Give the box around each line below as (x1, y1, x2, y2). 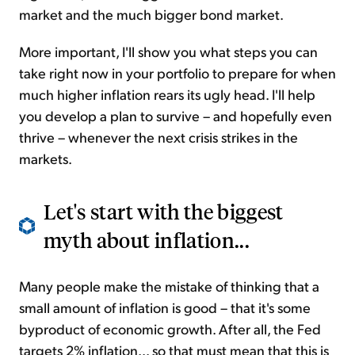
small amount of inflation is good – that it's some (19, 298, 311, 317)
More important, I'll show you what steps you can (19, 42, 318, 61)
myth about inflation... (44, 227, 250, 254)
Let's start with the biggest (44, 198, 284, 225)
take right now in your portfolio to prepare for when (19, 63, 336, 82)
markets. (19, 149, 72, 168)
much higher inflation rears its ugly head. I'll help (19, 85, 315, 104)
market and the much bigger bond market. (19, 5, 284, 24)
